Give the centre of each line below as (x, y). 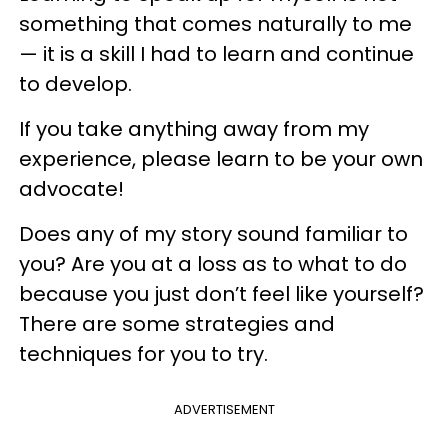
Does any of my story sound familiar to (213, 233)
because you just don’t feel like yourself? (221, 293)
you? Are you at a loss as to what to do (213, 263)
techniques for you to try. (143, 353)
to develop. (75, 83)
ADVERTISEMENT (224, 409)
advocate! (71, 188)
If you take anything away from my (194, 128)
